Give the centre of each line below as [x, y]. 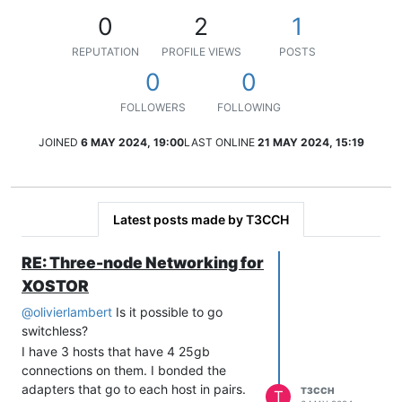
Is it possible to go [167, 311]
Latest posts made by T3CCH [201, 219]
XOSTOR [55, 285]
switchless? [55, 330]
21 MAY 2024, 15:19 [310, 142]
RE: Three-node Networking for [143, 262]
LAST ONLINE [219, 142]
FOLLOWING [249, 107]
